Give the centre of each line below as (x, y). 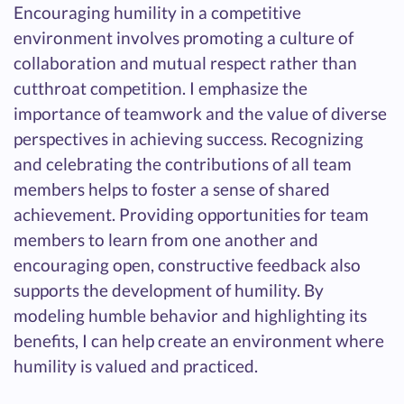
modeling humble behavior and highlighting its (190, 316)
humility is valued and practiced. (136, 366)
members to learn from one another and (166, 240)
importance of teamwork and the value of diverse (200, 114)
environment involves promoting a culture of (184, 38)
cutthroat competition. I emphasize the (161, 88)
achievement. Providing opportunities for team (191, 215)
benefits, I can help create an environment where (199, 341)
